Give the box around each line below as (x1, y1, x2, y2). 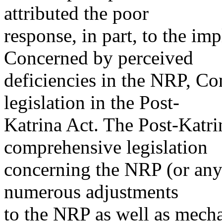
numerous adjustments (4, 181, 178, 202)
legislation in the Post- (4, 92, 179, 113)
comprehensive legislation (4, 136, 208, 158)
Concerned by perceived (4, 47, 193, 68)
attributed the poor (4, 2, 149, 24)
